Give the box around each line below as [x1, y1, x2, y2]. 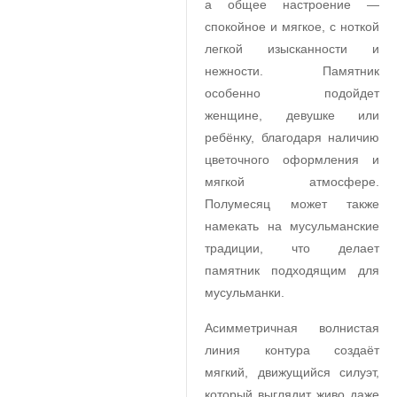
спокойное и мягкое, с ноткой [205, 19, 379, 34]
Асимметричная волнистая [205, 321, 379, 335]
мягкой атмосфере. [205, 175, 379, 189]
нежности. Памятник [205, 64, 379, 78]
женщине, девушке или [205, 108, 379, 122]
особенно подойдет [205, 86, 379, 100]
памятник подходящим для [205, 263, 379, 277]
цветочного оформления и [205, 152, 379, 167]
